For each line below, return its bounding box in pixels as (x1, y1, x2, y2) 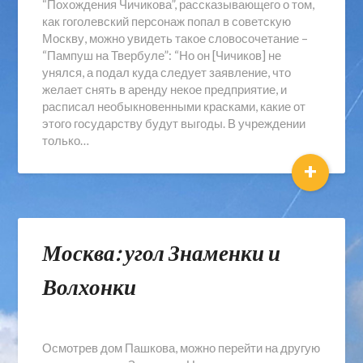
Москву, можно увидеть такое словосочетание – (42, 31, 309, 45)
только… (42, 133, 90, 147)
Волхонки (42, 273, 137, 300)
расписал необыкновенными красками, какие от (42, 99, 306, 113)
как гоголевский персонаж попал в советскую (42, 14, 292, 28)
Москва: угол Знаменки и (42, 239, 281, 266)
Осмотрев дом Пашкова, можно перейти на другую (42, 340, 321, 355)
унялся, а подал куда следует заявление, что (42, 65, 292, 79)
